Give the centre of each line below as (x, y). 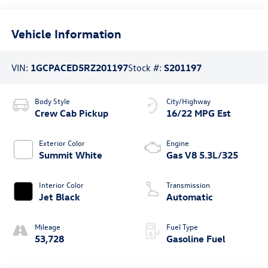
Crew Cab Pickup (71, 113)
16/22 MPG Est (199, 113)
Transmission (188, 184)
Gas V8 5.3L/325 (202, 155)
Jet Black (59, 197)
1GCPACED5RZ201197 (79, 68)
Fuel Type (182, 226)
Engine (178, 142)
